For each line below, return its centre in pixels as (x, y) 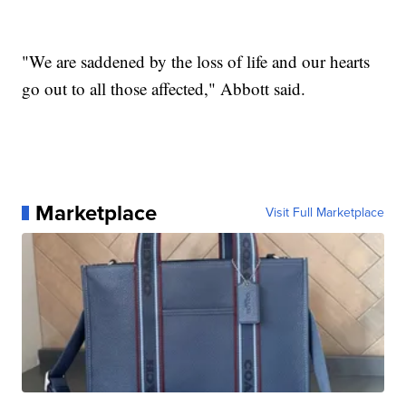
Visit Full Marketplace (324, 212)
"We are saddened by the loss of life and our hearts (196, 61)
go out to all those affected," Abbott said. (164, 88)
